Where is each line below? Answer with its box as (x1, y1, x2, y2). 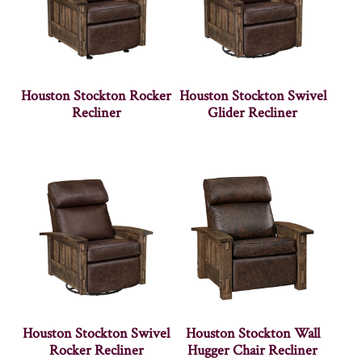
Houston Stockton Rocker (21, 86, 172, 106)
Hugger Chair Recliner (187, 340, 318, 360)
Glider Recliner (208, 103, 298, 123)
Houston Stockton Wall (185, 323, 320, 343)
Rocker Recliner (48, 340, 144, 360)
